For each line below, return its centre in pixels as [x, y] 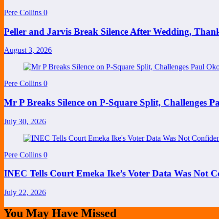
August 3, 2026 [28, 50]
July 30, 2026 [25, 121]
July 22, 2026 [25, 193]
